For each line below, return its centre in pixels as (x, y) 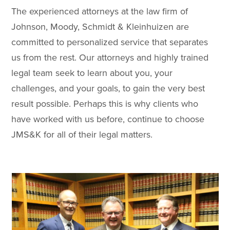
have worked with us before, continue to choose (108, 119)
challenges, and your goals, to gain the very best (108, 89)
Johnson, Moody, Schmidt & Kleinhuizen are (100, 27)
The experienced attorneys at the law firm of (100, 12)
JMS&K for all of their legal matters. (83, 135)
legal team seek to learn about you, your (92, 73)
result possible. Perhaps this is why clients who (105, 104)
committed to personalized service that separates (110, 42)
